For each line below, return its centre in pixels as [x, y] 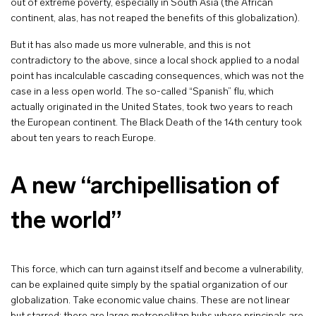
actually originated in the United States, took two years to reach [152, 108]
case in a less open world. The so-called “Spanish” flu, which [142, 92]
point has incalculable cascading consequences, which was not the [157, 77]
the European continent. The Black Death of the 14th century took [156, 123]
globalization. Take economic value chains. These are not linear [150, 301]
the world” [66, 222]
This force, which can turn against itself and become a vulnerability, [157, 270]
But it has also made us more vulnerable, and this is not [130, 45]
